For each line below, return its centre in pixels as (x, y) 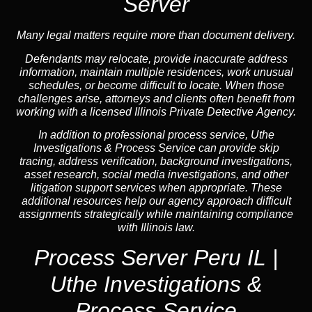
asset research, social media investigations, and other (156, 175)
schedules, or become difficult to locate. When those (156, 85)
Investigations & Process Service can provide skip (156, 148)
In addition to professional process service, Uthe (156, 135)
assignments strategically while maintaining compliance (156, 214)
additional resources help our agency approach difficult (156, 201)
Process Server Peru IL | (156, 257)
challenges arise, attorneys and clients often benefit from (156, 98)
